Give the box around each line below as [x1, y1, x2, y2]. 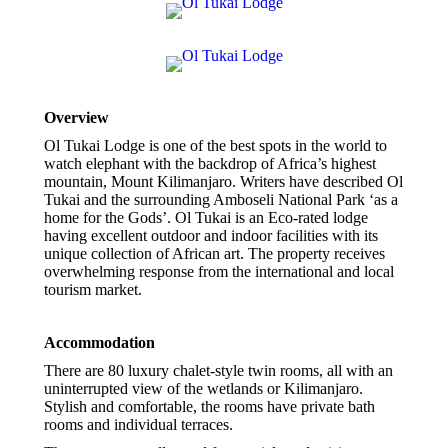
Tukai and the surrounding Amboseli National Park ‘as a [44, 191, 398, 208]
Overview [44, 109, 109, 126]
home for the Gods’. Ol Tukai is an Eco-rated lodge [44, 209, 368, 226]
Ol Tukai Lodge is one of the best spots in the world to [44, 137, 387, 154]
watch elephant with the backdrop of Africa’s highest [44, 155, 376, 172]
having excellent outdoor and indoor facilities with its [44, 227, 378, 244]
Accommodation [44, 334, 155, 351]
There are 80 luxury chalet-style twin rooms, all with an [44, 362, 393, 379]
